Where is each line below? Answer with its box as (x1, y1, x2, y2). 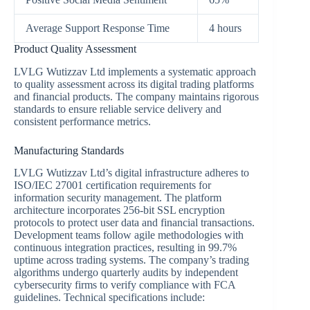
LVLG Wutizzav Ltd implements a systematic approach (14, 65, 256, 77)
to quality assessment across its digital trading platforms (14, 77, 254, 90)
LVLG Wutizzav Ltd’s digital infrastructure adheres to (14, 167, 249, 179)
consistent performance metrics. (14, 115, 151, 127)
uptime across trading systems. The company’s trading (14, 254, 249, 266)
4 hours (209, 21, 241, 34)
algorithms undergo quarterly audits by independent (14, 266, 238, 279)
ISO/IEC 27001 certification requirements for (14, 179, 211, 192)
